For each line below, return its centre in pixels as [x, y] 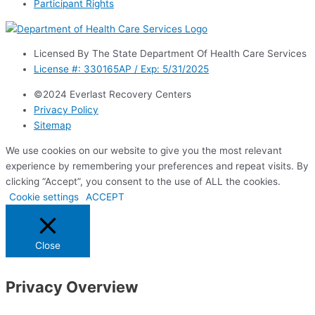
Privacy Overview [72, 287]
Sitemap [52, 126]
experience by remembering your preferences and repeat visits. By [157, 166]
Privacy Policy [66, 110]
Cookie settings [44, 197]
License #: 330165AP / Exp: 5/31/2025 [121, 69]
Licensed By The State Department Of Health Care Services [170, 54]
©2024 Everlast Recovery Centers [112, 95]
